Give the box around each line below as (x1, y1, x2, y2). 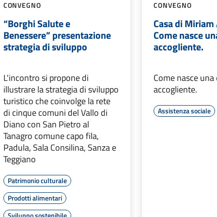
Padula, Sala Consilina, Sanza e (3, 140, 116, 154)
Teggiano (3, 152, 36, 166)
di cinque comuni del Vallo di (3, 106, 108, 119)
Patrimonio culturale (7, 175, 67, 186)
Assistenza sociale (158, 105, 211, 116)
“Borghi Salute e (3, 15, 70, 31)
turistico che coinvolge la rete (3, 94, 110, 108)
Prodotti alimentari (7, 192, 62, 203)
